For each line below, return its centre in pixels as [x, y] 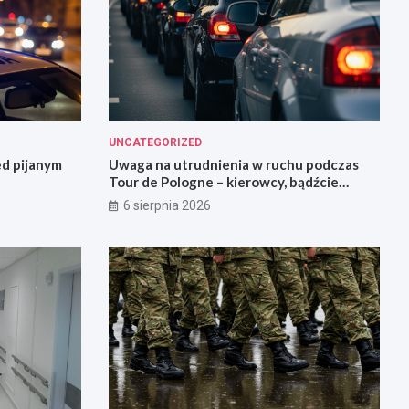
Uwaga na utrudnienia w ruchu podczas [233, 164]
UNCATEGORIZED [155, 142]
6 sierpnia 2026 [167, 205]
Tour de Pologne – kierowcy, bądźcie [223, 181]
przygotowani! [156, 199]
